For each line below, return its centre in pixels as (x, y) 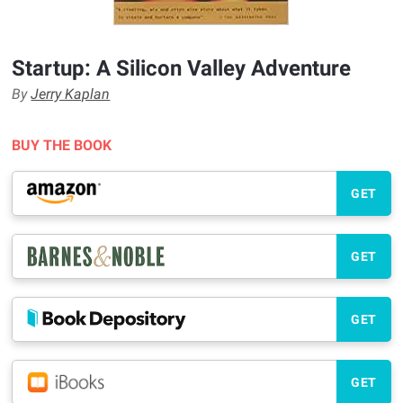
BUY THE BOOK (62, 145)
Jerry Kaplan (71, 94)
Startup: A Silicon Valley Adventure (182, 68)
